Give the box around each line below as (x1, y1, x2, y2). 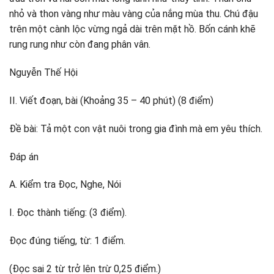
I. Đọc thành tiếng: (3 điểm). (9, 207, 127, 219)
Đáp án (9, 150, 39, 163)
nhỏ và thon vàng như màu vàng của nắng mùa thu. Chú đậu (9, 8, 258, 20)
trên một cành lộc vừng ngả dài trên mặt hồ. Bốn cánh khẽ (9, 23, 256, 35)
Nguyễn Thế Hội (9, 67, 78, 79)
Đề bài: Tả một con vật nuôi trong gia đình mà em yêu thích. (9, 122, 262, 135)
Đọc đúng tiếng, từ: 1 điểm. (9, 234, 125, 246)
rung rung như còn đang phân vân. (9, 39, 150, 51)
